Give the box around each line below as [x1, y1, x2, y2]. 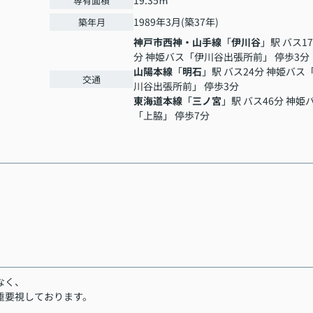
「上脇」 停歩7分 [133, 108, 210, 122]
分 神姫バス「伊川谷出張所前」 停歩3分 [133, 50, 310, 64]
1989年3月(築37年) [133, 15, 219, 29]
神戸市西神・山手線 [133, 35, 221, 49]
